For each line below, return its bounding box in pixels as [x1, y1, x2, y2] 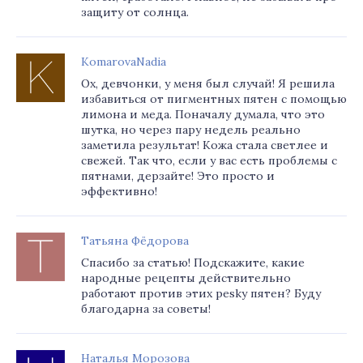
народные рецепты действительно [81, 271, 291, 285]
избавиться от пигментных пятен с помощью [81, 92, 347, 106]
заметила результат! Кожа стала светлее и [81, 138, 328, 152]
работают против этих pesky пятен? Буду [81, 286, 321, 301]
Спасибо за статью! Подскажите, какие [81, 255, 305, 270]
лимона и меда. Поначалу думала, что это [81, 107, 325, 122]
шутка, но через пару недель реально [81, 122, 301, 137]
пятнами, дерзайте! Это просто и [81, 169, 275, 183]
